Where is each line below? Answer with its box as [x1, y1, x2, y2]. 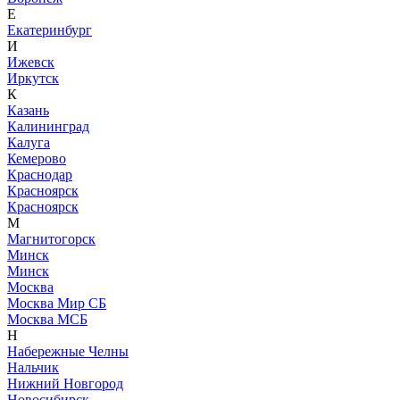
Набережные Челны [7, 344, 129, 360]
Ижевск [7, 54, 54, 71]
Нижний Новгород [7, 376, 123, 392]
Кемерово [7, 151, 66, 167]
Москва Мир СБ [7, 296, 106, 312]
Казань [7, 103, 49, 119]
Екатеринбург [7, 22, 92, 38]
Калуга [7, 135, 50, 151]
